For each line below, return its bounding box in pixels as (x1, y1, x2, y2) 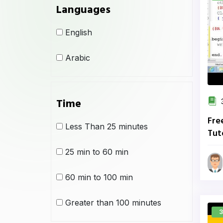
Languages (56, 1, 111, 19)
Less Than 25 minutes (65, 121, 148, 131)
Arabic (65, 53, 90, 63)
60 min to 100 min (65, 172, 133, 182)
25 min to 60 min (65, 147, 128, 157)
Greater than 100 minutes (65, 198, 161, 208)
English (65, 27, 92, 37)
